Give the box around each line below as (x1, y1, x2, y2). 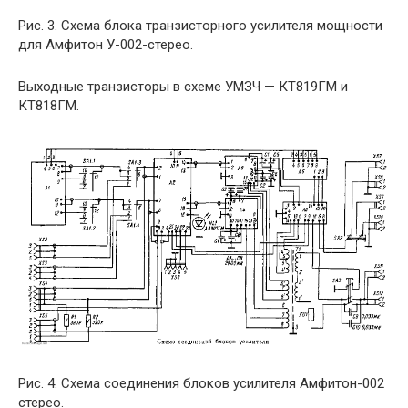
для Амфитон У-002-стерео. (18, 36, 193, 54)
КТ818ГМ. (18, 97, 79, 115)
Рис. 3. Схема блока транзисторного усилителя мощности (18, 17, 382, 35)
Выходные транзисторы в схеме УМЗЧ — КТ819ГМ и (18, 78, 348, 96)
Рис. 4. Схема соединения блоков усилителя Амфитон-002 (18, 374, 384, 392)
